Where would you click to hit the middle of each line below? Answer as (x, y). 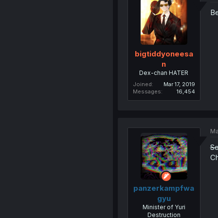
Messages (147, 91)
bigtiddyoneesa (164, 54)
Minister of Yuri (164, 207)
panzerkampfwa (164, 188)
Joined (142, 84)
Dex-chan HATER (164, 73)
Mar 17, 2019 (179, 84)
